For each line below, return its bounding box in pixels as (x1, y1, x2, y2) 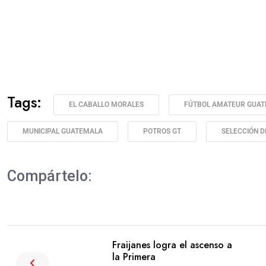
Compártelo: (7, 167, 92, 185)
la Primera (112, 250, 156, 264)
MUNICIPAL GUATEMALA (23, 127, 103, 136)
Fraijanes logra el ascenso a (112, 238, 232, 252)
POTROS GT (143, 127, 181, 136)
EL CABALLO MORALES (69, 100, 144, 109)
